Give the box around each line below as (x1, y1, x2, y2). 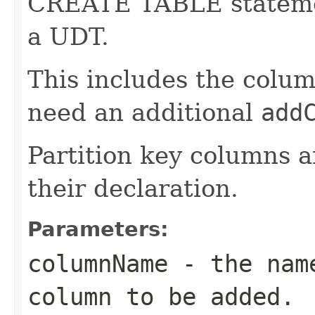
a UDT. (27, 22, 109, 51)
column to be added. (27, 282, 295, 311)
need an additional (27, 98, 261, 127)
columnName (27, 249, 168, 278)
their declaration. (27, 174, 238, 202)
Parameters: (27, 217, 169, 241)
